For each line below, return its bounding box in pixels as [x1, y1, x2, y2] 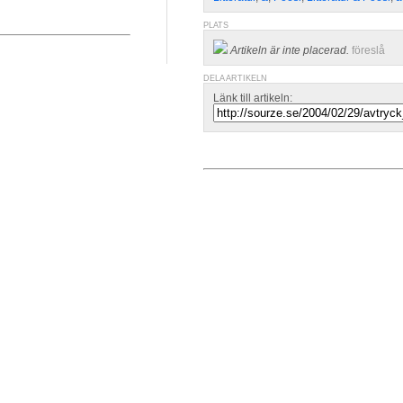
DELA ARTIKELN [203, 74, 267, 83]
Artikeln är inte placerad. [230, 44, 349, 57]
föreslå [352, 44, 385, 57]
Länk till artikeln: [213, 92, 292, 104]
